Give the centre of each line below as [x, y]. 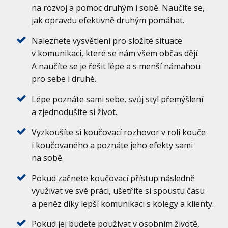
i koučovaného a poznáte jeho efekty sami [112, 145]
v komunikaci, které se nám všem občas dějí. [116, 53]
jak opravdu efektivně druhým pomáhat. [108, 20]
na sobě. [48, 158]
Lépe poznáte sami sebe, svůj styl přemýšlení [118, 99]
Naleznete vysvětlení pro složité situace [107, 40]
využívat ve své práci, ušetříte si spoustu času [118, 191]
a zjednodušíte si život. [75, 112]
